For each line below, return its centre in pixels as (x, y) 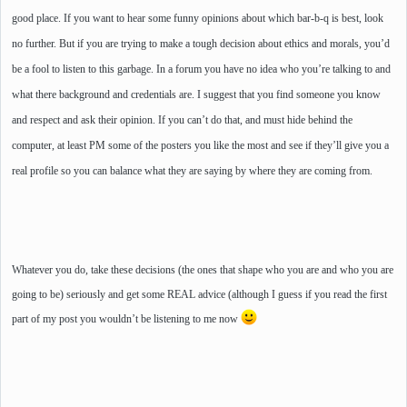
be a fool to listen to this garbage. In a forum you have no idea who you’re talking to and (201, 69)
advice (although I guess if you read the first (291, 295)
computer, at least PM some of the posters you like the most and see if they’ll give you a (200, 146)
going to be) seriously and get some (89, 295)
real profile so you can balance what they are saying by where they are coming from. (192, 171)
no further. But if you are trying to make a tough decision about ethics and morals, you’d (201, 44)
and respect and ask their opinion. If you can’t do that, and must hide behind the (182, 120)
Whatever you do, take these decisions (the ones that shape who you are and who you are (203, 270)
